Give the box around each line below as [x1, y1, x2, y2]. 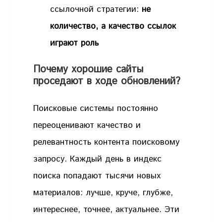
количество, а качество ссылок [50, 20, 176, 32]
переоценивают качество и [33, 119, 141, 132]
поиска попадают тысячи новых [33, 170, 161, 182]
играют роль [50, 37, 99, 49]
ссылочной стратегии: [50, 3, 142, 15]
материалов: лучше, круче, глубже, [33, 187, 173, 199]
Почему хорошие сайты [33, 62, 144, 77]
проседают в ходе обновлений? [33, 74, 181, 89]
